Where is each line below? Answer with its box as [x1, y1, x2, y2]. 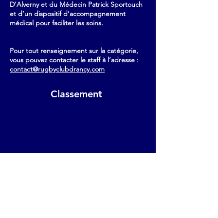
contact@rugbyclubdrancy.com [10, 65, 105, 73]
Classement [51, 88, 105, 100]
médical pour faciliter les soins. [10, 18, 103, 27]
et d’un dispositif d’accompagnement [10, 9, 126, 18]
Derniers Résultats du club [18, 164, 137, 176]
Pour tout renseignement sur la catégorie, [10, 46, 138, 55]
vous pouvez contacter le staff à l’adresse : [10, 55, 139, 64]
